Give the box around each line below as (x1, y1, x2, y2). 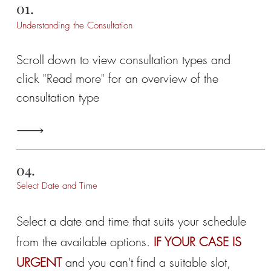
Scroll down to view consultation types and (16, 51, 230, 68)
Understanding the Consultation (16, 19, 132, 31)
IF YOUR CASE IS (153, 233, 241, 250)
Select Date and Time (16, 180, 97, 192)
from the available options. (16, 233, 154, 250)
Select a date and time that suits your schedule (16, 213, 246, 229)
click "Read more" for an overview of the (16, 70, 218, 87)
